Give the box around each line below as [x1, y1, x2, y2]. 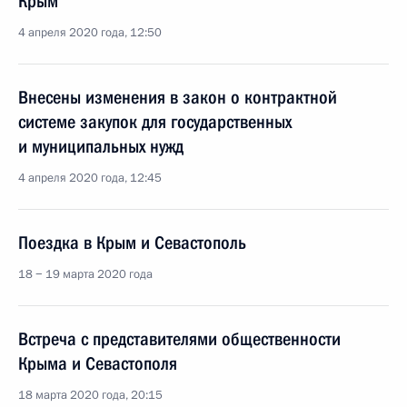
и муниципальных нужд [18, 135, 184, 157]
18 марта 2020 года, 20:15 [18, 387, 163, 403]
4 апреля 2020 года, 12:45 [18, 170, 162, 186]
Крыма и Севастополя [18, 352, 177, 374]
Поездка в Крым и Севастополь [18, 232, 246, 253]
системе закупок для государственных [18, 111, 292, 133]
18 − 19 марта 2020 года [18, 266, 153, 283]
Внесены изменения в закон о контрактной [18, 86, 337, 108]
